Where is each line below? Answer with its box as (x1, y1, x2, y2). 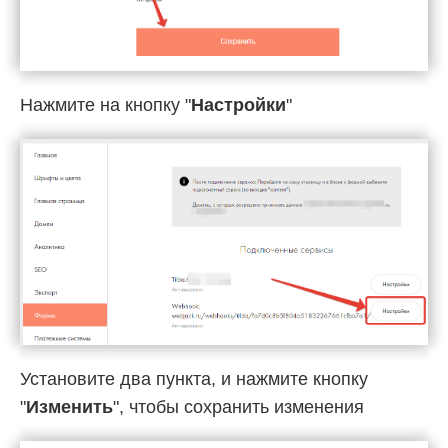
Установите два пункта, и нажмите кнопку (20, 369, 368, 390)
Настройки (191, 94, 286, 115)
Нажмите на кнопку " (20, 94, 191, 115)
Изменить (26, 397, 113, 418)
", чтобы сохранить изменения (113, 397, 364, 418)
